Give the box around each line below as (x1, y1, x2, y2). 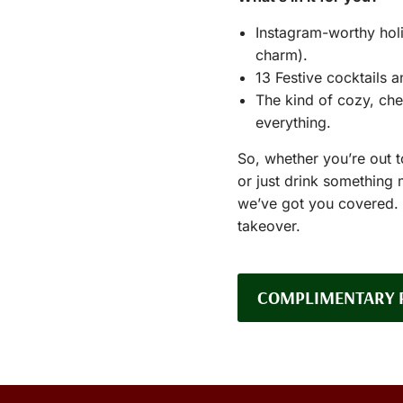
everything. (255, 113, 331, 131)
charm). (255, 46, 308, 64)
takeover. (237, 217, 300, 235)
